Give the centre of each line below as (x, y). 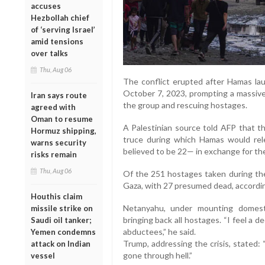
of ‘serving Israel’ (63, 29)
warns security (59, 142)
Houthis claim (56, 196)
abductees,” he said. (159, 232)
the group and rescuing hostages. (185, 105)
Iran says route (59, 95)
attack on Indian (61, 243)
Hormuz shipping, (64, 130)
